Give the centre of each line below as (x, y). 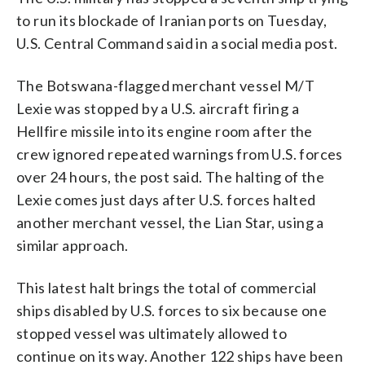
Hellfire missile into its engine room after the (165, 131)
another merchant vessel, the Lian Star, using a (170, 222)
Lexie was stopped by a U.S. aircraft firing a (158, 108)
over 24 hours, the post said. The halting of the (171, 176)
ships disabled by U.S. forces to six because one (172, 310)
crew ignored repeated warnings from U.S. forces (180, 154)
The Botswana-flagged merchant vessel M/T (165, 85)
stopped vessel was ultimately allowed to (152, 333)
